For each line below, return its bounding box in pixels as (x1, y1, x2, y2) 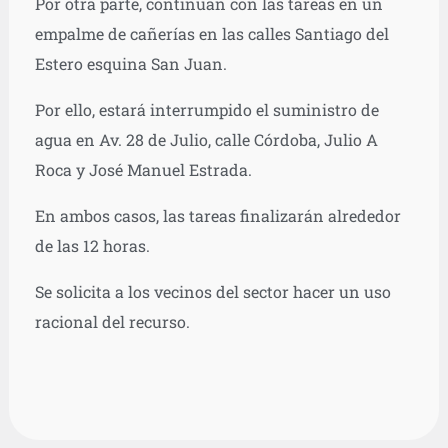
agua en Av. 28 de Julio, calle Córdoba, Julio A (34, 129, 378, 151)
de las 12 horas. (34, 235, 150, 257)
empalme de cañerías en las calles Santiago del (34, 23, 389, 45)
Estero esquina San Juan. (34, 53, 227, 75)
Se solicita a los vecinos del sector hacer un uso (34, 281, 391, 303)
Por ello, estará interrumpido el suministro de (34, 99, 379, 121)
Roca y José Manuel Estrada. (34, 159, 252, 181)
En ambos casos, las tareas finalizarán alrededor (34, 205, 401, 227)
